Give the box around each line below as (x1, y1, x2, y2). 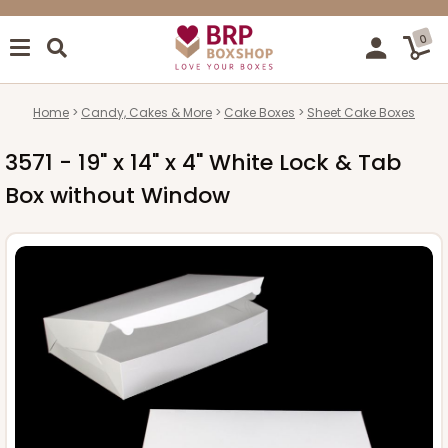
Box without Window (5, 179, 230, 211)
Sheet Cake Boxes (307, 103, 415, 121)
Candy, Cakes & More (81, 103, 212, 121)
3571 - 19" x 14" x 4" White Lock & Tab (5, 146, 401, 178)
